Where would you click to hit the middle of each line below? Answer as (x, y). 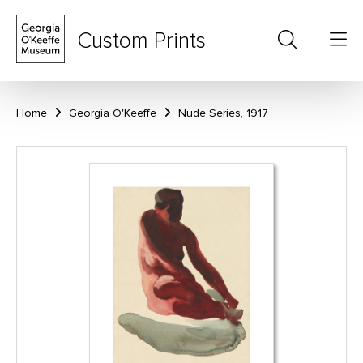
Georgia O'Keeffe (113, 113)
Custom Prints (141, 41)
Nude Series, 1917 (223, 113)
